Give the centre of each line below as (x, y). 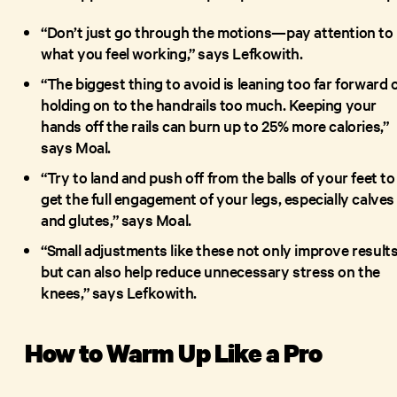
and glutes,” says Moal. (118, 219)
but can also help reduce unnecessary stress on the (211, 270)
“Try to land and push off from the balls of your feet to (218, 176)
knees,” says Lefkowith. (121, 292)
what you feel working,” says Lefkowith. (174, 52)
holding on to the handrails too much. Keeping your (209, 104)
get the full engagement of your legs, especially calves (218, 198)
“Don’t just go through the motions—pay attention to (217, 31)
